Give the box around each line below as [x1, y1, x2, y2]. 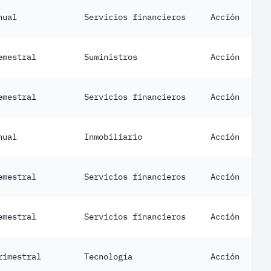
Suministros [84, 51, 137, 62]
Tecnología [84, 251, 132, 262]
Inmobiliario [84, 131, 142, 142]
